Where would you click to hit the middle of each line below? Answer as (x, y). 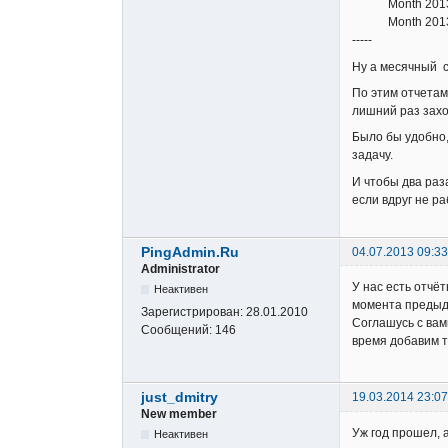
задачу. (372, 155)
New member (179, 414)
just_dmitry (179, 397)
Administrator (180, 269)
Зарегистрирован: (193, 312)
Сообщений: (178, 330)
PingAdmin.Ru (190, 252)
